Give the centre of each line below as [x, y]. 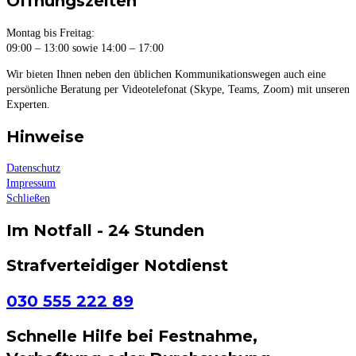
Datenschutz [33, 168]
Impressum [31, 184]
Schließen [28, 199]
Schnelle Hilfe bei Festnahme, [132, 337]
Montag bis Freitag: [50, 33]
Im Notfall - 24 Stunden [105, 230]
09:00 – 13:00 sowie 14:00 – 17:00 [85, 48]
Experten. [28, 104]
